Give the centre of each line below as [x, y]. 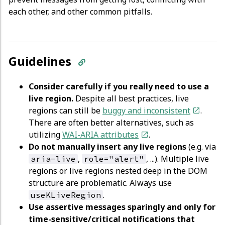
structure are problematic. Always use [100, 183]
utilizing [45, 134]
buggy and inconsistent [146, 110]
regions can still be [66, 110]
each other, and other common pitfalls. [80, 11]
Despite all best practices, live [131, 98]
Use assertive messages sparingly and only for [122, 207]
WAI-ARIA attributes [100, 134]
